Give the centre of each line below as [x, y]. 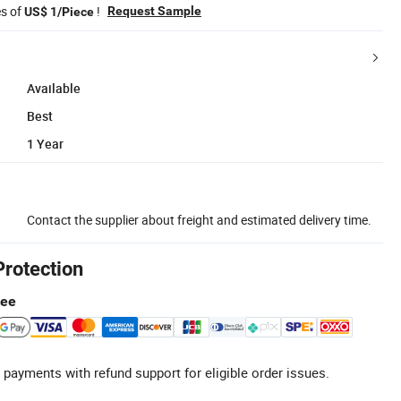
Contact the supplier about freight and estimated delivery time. [199, 219]
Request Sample [154, 10]
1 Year [45, 143]
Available [54, 88]
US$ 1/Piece [59, 11]
